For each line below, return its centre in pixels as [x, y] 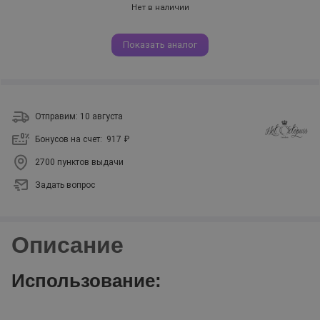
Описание [67, 245]
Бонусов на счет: [71, 139]
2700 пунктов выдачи [79, 162]
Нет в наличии [160, 7]
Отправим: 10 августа [79, 116]
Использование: [86, 281]
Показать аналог [160, 45]
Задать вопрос [65, 185]
